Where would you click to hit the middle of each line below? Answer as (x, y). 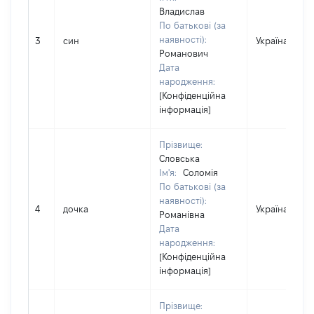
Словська (179, 158)
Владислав (182, 11)
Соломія (200, 172)
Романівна (182, 214)
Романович (184, 53)
